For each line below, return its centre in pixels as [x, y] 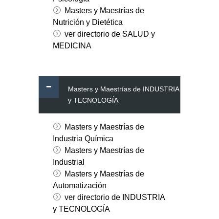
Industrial [68, 162]
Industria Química [83, 139]
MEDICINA [72, 46]
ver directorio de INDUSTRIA [114, 197]
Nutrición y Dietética [88, 22]
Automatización [79, 186]
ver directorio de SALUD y [109, 34]
